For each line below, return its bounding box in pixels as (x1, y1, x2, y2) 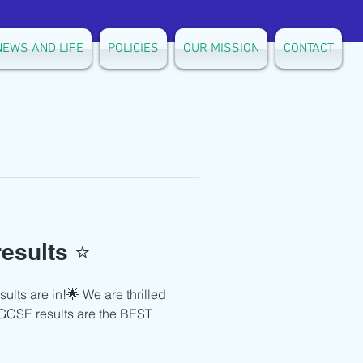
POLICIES (108, 41, 159, 57)
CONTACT (284, 41, 334, 57)
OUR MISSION (183, 41, 259, 57)
